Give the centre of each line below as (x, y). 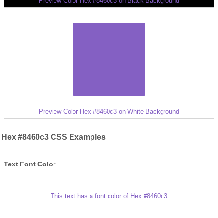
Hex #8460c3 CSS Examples (54, 137)
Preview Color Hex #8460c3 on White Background (109, 111)
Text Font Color (30, 164)
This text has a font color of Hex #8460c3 (109, 196)
